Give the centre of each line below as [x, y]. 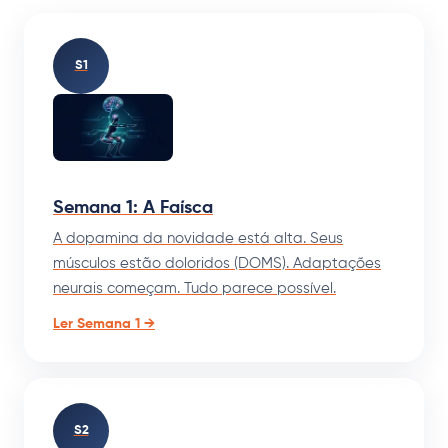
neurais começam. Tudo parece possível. [194, 288]
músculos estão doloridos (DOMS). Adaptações [217, 263]
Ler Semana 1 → [104, 323]
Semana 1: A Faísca [133, 207]
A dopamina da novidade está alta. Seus [198, 238]
